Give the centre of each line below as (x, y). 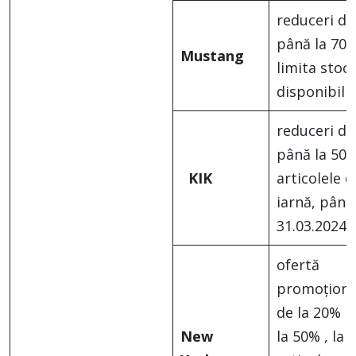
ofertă (298, 265)
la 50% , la (310, 337)
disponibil (311, 92)
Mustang (212, 56)
